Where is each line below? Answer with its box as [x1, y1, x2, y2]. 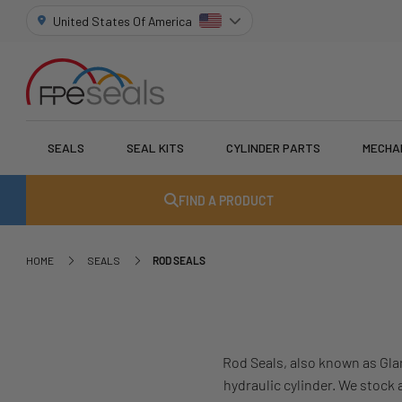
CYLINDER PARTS [226, 140, 321, 156]
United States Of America [53, 13, 193, 29]
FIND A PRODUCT [178, 192, 274, 208]
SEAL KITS [127, 140, 185, 156]
